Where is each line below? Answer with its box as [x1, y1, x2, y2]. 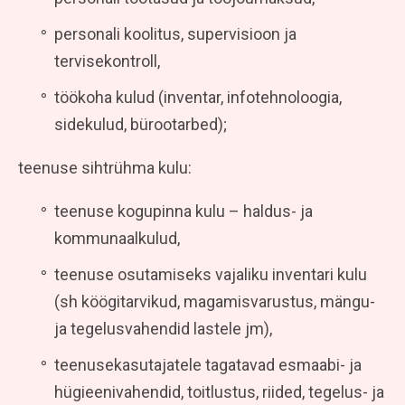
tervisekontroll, [54, 51, 160, 71]
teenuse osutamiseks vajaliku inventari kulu [54, 264, 367, 284]
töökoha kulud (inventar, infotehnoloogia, [54, 87, 342, 107]
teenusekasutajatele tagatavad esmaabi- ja [54, 354, 362, 374]
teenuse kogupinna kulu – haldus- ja [54, 201, 313, 221]
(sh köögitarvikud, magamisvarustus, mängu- [54, 291, 375, 311]
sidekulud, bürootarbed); [54, 114, 227, 134]
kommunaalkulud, [54, 228, 180, 248]
